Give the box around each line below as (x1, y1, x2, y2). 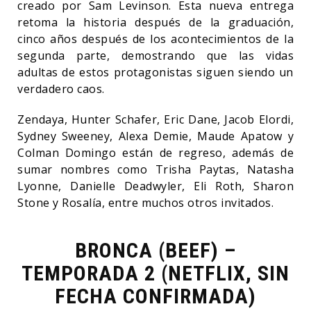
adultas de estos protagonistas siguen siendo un (17, 64, 294, 80)
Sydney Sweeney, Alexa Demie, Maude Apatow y (17, 128, 294, 144)
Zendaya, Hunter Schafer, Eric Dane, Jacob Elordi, (17, 111, 294, 127)
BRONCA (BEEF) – (75, 237, 236, 262)
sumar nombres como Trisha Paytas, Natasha (17, 161, 294, 177)
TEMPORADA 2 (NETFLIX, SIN (22, 260, 289, 285)
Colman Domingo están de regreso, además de (17, 144, 294, 160)
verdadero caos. (17, 81, 108, 96)
